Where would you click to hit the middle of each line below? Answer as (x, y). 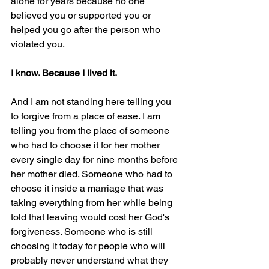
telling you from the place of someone (91, 130)
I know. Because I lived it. (64, 73)
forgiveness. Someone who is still (83, 231)
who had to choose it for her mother (86, 145)
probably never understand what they (91, 260)
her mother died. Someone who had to (93, 174)
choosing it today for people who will (89, 246)
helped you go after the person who (87, 29)
